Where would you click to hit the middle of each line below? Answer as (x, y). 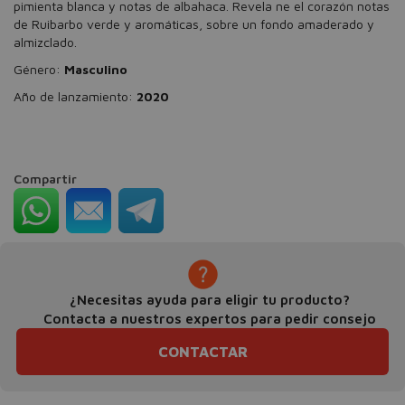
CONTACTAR (202, 352)
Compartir (45, 179)
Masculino (96, 69)
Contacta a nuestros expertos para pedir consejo (209, 319)
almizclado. (45, 42)
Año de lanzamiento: (75, 96)
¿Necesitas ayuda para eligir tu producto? (209, 300)
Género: (39, 69)
